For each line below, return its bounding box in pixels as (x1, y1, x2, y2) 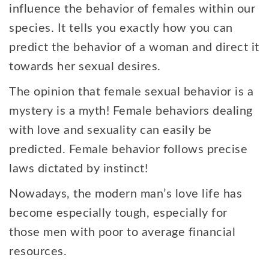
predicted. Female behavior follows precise (9, 144, 247, 156)
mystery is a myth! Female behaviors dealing (9, 105, 253, 117)
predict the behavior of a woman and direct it (9, 41, 259, 53)
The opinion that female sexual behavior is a (9, 86, 253, 98)
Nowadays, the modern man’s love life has (9, 188, 242, 200)
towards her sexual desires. (9, 61, 161, 73)
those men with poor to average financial (9, 226, 235, 238)
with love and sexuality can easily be (9, 124, 212, 136)
